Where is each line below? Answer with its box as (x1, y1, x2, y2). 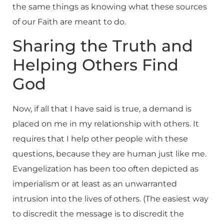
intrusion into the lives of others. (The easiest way (12, 194, 208, 204)
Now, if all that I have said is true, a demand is (12, 104, 191, 114)
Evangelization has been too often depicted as (12, 164, 198, 174)
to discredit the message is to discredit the (12, 209, 184, 219)
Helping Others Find (12, 55, 178, 75)
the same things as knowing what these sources (12, 1, 207, 11)
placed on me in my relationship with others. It (12, 119, 199, 129)
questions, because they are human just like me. (12, 149, 206, 159)
